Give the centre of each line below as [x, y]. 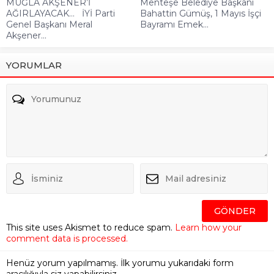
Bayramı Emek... [174, 24]
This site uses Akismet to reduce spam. [91, 227]
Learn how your [208, 227]
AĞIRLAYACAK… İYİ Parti [61, 13]
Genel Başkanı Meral [49, 24]
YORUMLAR [34, 65]
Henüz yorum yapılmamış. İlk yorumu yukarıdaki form [120, 263]
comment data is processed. [67, 238]
